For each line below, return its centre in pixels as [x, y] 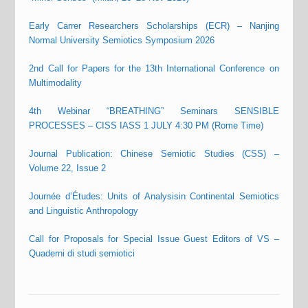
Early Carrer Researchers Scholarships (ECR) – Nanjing [154, 25]
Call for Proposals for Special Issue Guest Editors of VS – [154, 239]
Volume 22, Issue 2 [68, 168]
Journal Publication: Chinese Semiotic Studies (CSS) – [154, 153]
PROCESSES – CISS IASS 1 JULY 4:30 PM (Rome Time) [146, 125]
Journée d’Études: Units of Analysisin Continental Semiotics [154, 196]
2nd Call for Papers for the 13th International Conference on [154, 68]
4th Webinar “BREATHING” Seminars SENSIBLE [154, 111]
